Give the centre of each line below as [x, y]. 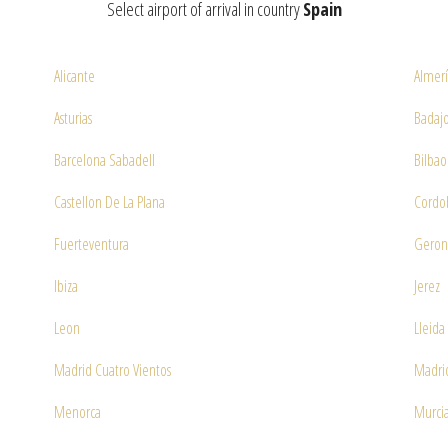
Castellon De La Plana [109, 202]
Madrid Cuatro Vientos [112, 370]
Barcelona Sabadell [104, 160]
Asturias [73, 118]
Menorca [77, 412]
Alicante [74, 76]
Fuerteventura [91, 244]
